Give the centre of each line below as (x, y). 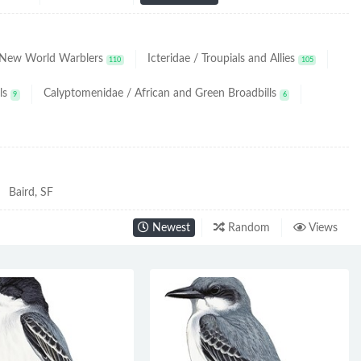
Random (247, 228)
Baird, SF (31, 192)
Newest (169, 228)
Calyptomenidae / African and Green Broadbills (160, 94)
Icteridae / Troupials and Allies (221, 59)
